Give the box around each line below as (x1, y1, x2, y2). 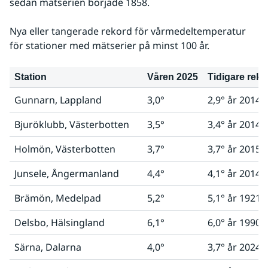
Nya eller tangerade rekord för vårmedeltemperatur (10, 25, 246, 38)
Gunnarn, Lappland (14, 93, 102, 106)
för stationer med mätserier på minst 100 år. (10, 39, 209, 52)
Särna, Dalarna (14, 240, 81, 254)
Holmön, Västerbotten (14, 142, 115, 156)
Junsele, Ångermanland (14, 167, 119, 180)
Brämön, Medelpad (14, 191, 101, 205)
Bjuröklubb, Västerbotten (14, 118, 129, 131)
